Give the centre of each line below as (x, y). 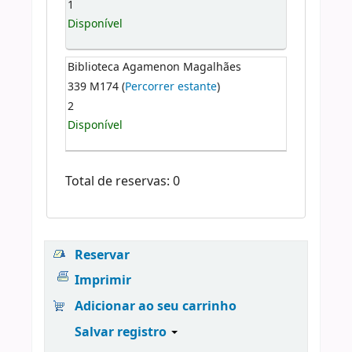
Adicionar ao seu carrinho (156, 307)
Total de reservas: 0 (122, 182)
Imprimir (103, 281)
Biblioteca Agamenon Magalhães (155, 68)
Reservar (103, 255)
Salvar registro (123, 332)
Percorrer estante (171, 86)
